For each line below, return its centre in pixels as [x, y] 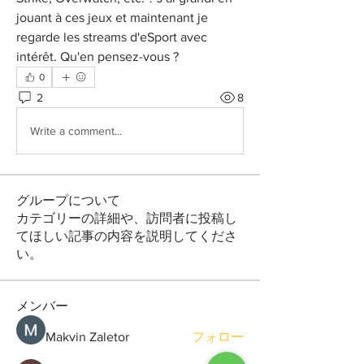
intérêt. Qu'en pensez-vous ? [97, 56]
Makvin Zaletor [87, 337]
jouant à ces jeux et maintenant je [112, 17]
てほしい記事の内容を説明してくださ [127, 236]
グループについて [68, 200]
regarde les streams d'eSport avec [112, 37]
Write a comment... [76, 130]
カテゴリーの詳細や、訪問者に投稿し [127, 218]
